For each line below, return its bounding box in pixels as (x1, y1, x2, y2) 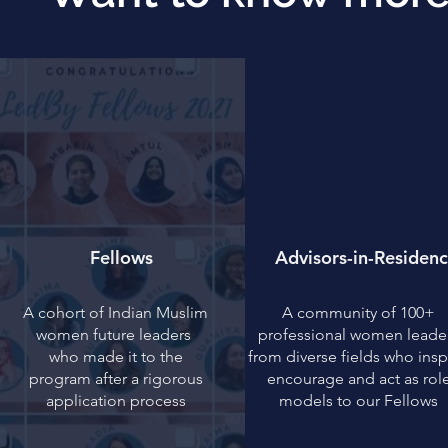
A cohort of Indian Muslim (23, 303, 208, 322)
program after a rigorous (28, 369, 203, 388)
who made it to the (48, 347, 183, 366)
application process (45, 391, 186, 410)
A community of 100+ (282, 303, 435, 322)
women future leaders (36, 325, 195, 344)
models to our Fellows (279, 391, 438, 410)
